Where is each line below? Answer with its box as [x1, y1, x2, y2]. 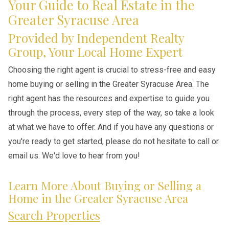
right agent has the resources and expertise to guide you [8, 94, 210, 103]
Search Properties [8, 208, 100, 223]
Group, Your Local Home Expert [8, 43, 182, 60]
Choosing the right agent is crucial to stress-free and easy [8, 65, 216, 75]
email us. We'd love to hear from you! [8, 151, 140, 161]
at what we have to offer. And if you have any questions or [8, 122, 214, 132]
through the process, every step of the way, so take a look [8, 108, 214, 118]
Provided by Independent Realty [8, 30, 184, 46]
